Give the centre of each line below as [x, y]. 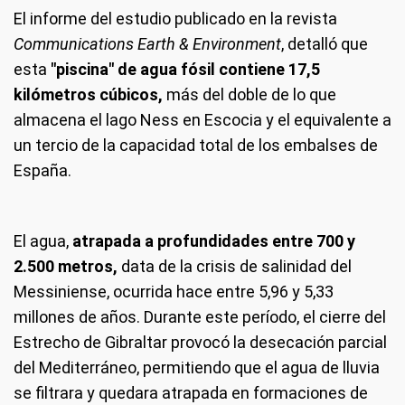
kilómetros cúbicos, [88, 95]
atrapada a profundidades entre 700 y [212, 241]
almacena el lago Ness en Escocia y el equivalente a [202, 120]
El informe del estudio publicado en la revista [175, 19]
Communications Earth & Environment [147, 44]
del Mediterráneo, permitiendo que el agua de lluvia [197, 368]
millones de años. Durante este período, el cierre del [200, 317]
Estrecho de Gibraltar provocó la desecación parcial [200, 343]
